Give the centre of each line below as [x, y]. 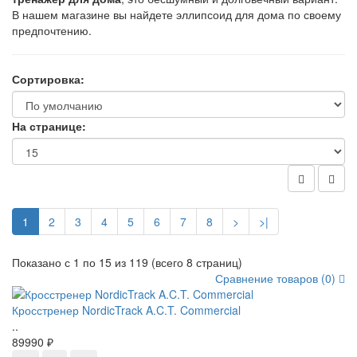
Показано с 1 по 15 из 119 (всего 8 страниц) [127, 263]
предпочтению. [52, 31]
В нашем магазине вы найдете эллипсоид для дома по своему [177, 15]
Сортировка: [48, 79]
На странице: [49, 126]
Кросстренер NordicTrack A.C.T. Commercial [126, 310]
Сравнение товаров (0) [277, 279]
